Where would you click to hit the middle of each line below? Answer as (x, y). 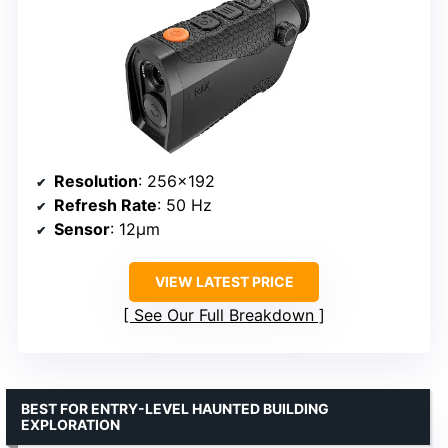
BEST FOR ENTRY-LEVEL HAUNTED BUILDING (175, 408)
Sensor (82, 228)
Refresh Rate (105, 204)
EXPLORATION (70, 424)
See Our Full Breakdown (224, 314)
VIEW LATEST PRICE (224, 281)
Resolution (96, 180)
